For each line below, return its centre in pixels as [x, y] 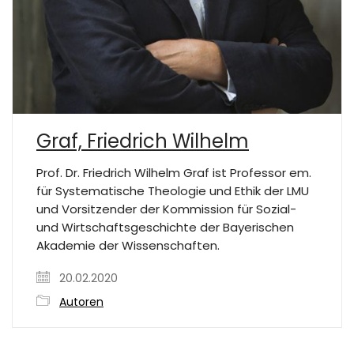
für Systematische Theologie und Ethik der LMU [173, 191]
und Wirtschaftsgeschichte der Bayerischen [165, 228]
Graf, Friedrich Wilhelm [143, 141]
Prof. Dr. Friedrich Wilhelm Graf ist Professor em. [174, 173]
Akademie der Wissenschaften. [128, 246]
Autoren [81, 302]
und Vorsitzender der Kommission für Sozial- [166, 209]
